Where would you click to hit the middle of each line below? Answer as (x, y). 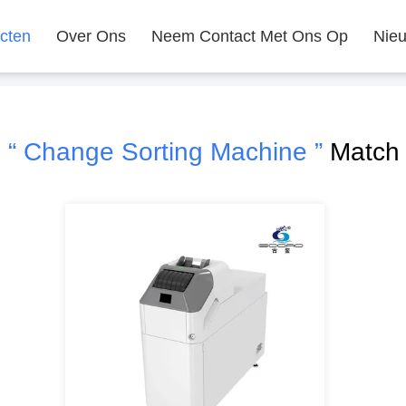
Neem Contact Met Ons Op (250, 36)
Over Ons (91, 36)
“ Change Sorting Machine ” (165, 152)
